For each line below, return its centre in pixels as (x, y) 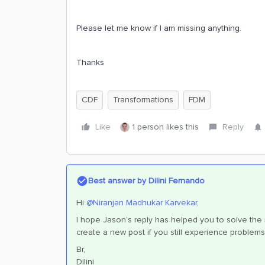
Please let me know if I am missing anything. (159, 28)
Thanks (90, 62)
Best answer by (117, 181)
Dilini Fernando (175, 181)
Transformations (143, 100)
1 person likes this (165, 127)
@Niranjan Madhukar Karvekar (142, 203)
